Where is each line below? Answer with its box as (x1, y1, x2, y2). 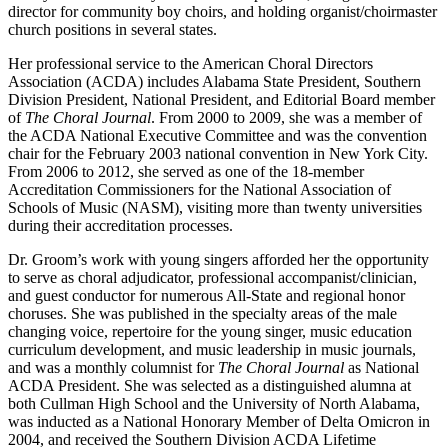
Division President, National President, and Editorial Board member (8, 90, 435, 108)
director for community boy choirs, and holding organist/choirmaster (8, 2, 437, 20)
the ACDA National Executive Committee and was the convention (8, 126, 427, 144)
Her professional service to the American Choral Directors (8, 54, 373, 72)
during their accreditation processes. (8, 216, 233, 234)
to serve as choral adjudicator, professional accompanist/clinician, (8, 268, 417, 286)
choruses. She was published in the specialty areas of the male (8, 304, 397, 322)
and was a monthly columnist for (8, 358, 218, 376)
